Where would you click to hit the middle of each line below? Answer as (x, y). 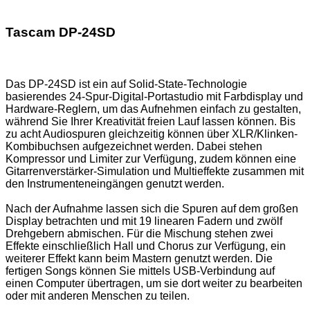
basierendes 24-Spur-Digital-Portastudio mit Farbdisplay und (154, 97)
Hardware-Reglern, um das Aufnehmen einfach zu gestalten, (153, 109)
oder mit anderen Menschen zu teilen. (98, 296)
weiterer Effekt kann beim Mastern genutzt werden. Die (139, 259)
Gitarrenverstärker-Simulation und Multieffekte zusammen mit (155, 172)
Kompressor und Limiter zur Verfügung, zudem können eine (151, 159)
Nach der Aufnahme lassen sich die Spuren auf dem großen (152, 209)
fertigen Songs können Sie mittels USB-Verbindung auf (140, 271)
